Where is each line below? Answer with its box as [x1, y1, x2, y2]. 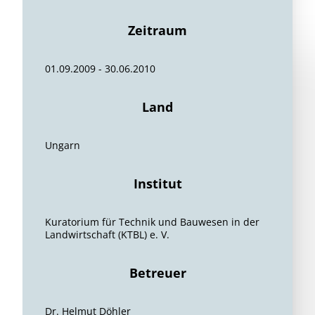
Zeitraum [128, 22, 187, 39]
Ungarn [45, 139, 80, 152]
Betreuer [129, 264, 186, 281]
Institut [133, 175, 182, 192]
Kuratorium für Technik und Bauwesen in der [45, 215, 259, 229]
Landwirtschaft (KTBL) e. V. [45, 228, 169, 241]
